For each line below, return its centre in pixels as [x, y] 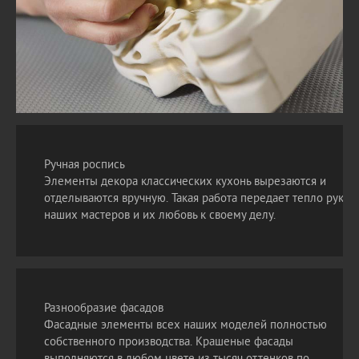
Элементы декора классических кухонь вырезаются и [185, 182]
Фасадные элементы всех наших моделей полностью [186, 326]
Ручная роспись [85, 165]
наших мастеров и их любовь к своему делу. [160, 216]
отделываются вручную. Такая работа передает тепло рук [194, 199]
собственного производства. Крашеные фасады [169, 343]
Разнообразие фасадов [104, 309]
